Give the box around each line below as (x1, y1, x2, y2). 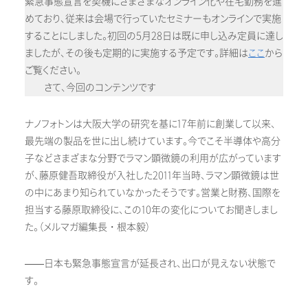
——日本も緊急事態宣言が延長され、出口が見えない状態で (25, 256, 276, 270)
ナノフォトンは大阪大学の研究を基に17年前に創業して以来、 (25, 117, 276, 131)
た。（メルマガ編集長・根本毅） (25, 220, 151, 234)
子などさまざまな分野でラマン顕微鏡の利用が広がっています (25, 151, 281, 165)
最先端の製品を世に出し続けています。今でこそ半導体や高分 (25, 134, 280, 148)
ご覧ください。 (25, 63, 81, 77)
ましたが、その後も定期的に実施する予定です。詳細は (25, 46, 248, 60)
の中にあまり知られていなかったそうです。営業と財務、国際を (25, 186, 280, 199)
